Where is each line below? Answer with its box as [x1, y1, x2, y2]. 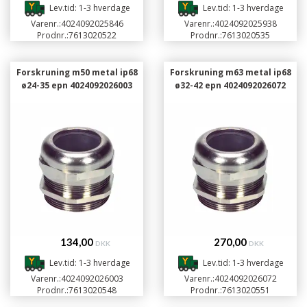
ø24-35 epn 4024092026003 [21, 79, 132, 91]
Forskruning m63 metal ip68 [169, 66, 291, 78]
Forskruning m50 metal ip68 [16, 66, 138, 78]
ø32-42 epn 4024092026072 [175, 79, 286, 91]
